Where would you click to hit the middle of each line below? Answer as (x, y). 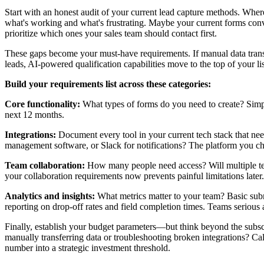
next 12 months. (34, 114)
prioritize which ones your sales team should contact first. (111, 33)
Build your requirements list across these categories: (108, 84)
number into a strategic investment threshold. (88, 247)
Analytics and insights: (50, 196)
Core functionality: (42, 104)
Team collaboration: (45, 165)
